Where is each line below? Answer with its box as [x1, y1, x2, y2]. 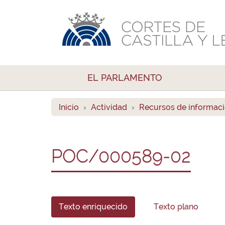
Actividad [91, 102, 127, 112]
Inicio [59, 102, 79, 112]
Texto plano [154, 202, 198, 211]
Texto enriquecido [59, 202, 128, 211]
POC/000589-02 [51, 145, 191, 166]
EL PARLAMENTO [87, 72, 162, 83]
